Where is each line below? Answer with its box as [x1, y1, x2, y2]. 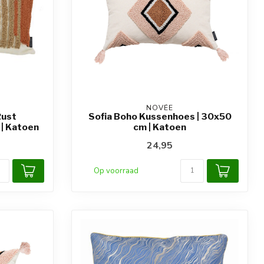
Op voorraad [94, 166, 138, 176]
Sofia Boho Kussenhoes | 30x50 [88, 111, 232, 122]
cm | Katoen [133, 121, 186, 133]
